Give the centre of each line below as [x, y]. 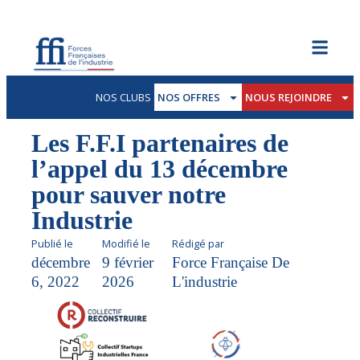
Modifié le [126, 243]
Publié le [53, 243]
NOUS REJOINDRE [289, 98]
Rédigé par [198, 243]
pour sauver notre [129, 194]
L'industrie [205, 282]
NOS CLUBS [124, 98]
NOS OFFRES [189, 98]
